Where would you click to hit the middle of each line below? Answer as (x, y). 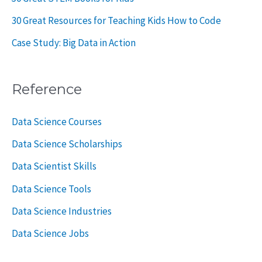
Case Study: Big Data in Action (74, 43)
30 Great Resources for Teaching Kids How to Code (116, 21)
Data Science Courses (57, 121)
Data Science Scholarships (67, 144)
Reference (47, 89)
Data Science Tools (51, 189)
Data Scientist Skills (54, 166)
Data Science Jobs (50, 234)
